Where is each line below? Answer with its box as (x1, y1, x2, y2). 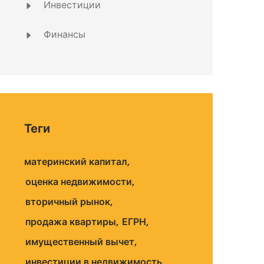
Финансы (41, 28, 85, 41)
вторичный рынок (25, 195, 110, 209)
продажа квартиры (25, 215, 116, 229)
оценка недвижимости (25, 175, 132, 189)
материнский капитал (24, 155, 127, 169)
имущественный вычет (25, 235, 134, 249)
